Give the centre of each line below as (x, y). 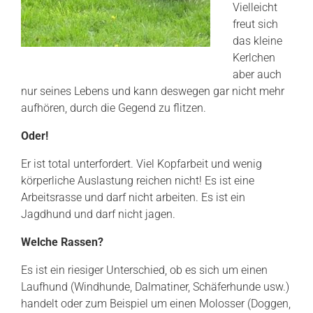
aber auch (257, 74)
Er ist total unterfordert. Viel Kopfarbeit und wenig (141, 164)
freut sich (255, 24)
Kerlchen (254, 58)
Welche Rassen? (62, 242)
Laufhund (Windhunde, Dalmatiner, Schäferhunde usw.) (155, 287)
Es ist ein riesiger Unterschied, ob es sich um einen (144, 270)
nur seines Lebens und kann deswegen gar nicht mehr (153, 91)
